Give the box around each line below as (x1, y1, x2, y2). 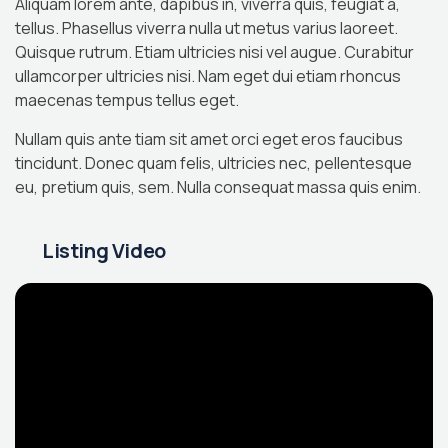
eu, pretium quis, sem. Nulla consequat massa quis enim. (15, 176, 421, 198)
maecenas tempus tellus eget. (15, 89, 239, 111)
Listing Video (42, 237, 166, 264)
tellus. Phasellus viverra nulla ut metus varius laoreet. (15, 17, 398, 39)
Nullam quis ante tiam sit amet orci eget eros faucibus (15, 128, 403, 150)
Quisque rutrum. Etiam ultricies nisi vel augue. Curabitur (15, 41, 414, 63)
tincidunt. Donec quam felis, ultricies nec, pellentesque (15, 152, 412, 174)
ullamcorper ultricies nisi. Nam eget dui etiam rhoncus (15, 65, 401, 87)
